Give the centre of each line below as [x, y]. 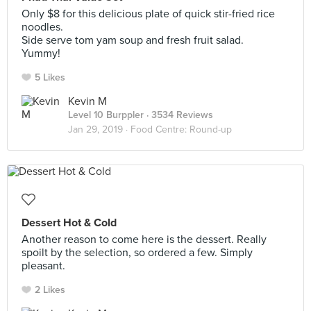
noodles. [42, 27]
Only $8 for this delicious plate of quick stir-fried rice [148, 14]
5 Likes [50, 77]
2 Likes [50, 290]
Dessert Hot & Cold [69, 223]
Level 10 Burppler [106, 115]
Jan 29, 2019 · [99, 129]
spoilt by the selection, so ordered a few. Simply [137, 253]
